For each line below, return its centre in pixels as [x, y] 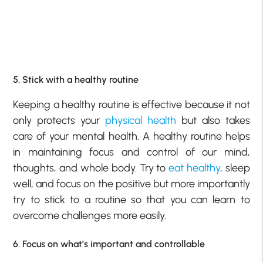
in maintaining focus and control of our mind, [131, 152]
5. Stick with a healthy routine [76, 79]
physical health [141, 120]
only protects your [59, 120]
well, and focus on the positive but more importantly [131, 183]
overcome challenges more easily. [90, 215]
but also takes [213, 120]
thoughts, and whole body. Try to [91, 168]
